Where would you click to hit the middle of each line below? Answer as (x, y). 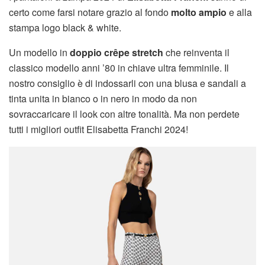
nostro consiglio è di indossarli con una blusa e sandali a (127, 83)
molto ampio (199, 12)
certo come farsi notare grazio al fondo (90, 12)
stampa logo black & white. (65, 27)
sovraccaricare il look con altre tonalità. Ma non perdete (124, 114)
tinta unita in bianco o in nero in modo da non (103, 98)
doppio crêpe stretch (117, 52)
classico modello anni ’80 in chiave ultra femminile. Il (119, 67)
